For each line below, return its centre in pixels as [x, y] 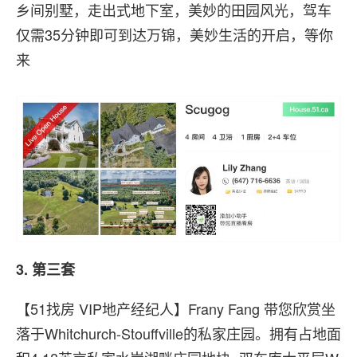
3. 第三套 [45, 269]
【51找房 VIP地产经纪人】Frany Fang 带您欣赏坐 [176, 308]
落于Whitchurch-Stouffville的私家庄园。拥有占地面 [178, 333]
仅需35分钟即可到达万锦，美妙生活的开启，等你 [175, 34]
